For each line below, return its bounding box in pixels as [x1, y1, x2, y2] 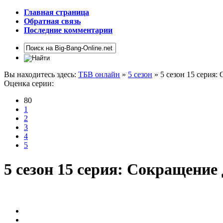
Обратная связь [24, 17, 81, 25]
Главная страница [24, 8, 89, 16]
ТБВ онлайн [78, 70, 120, 79]
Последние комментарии [24, 26, 112, 34]
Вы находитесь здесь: [4, 70, 78, 79]
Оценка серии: [4, 79, 54, 88]
